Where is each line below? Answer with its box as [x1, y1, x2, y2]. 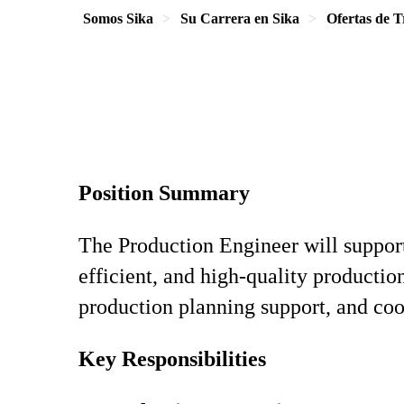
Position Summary [78, 181, 250, 205]
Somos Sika [83, 11, 153, 26]
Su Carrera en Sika [180, 11, 299, 26]
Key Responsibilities [78, 347, 266, 371]
